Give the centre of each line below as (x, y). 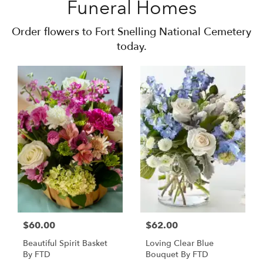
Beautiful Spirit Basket (65, 244)
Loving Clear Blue (180, 244)
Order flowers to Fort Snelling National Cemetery (131, 32)
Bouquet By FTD (177, 255)
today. (131, 47)
